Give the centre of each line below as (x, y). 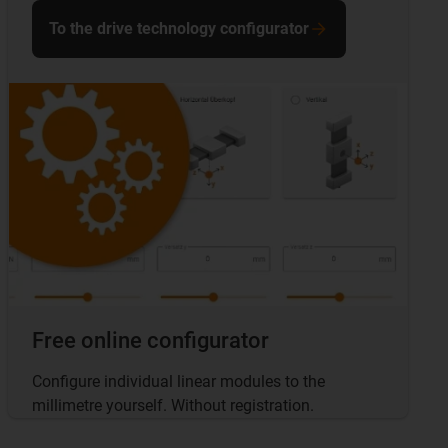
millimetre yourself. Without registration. (173, 406)
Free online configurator (150, 341)
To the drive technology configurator (179, 28)
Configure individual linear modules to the (178, 382)
